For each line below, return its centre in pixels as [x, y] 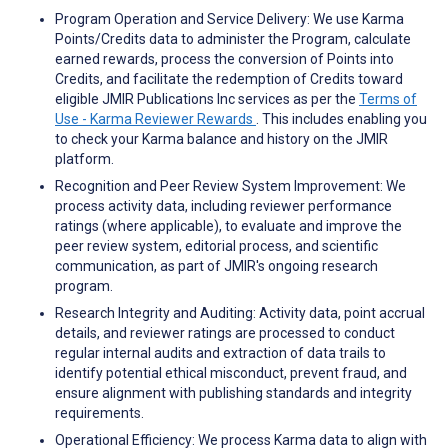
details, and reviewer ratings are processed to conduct [225, 333]
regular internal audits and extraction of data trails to [220, 353]
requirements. [99, 413]
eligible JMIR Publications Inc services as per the [207, 99]
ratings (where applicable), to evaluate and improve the [228, 226]
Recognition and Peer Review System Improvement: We [230, 186]
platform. [84, 159]
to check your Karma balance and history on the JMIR [221, 139]
